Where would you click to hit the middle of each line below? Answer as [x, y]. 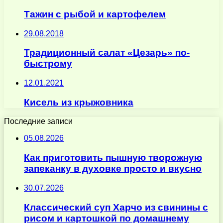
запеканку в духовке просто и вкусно [113, 169]
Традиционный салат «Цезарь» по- [107, 53]
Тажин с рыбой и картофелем [95, 14]
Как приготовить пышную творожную [113, 158]
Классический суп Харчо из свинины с [116, 207]
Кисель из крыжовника [79, 102]
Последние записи [38, 121]
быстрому [48, 64]
